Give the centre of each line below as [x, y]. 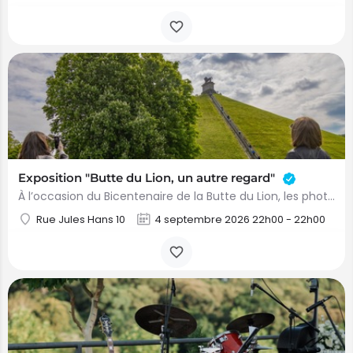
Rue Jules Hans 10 [81, 219]
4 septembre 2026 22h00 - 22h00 [240, 219]
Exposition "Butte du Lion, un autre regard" [148, 178]
